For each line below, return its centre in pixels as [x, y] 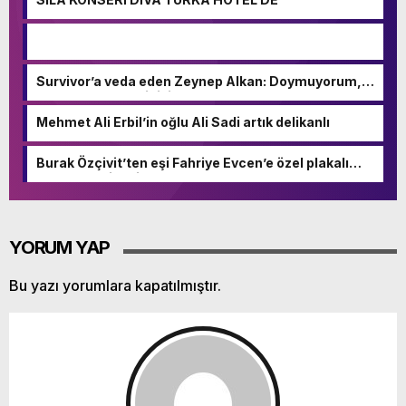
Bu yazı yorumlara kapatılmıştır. [115, 285]
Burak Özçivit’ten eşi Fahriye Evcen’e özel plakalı [193, 162]
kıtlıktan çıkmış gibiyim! [112, 96]
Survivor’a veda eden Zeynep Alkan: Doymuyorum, [199, 81]
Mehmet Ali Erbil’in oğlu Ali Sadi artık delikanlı [183, 121]
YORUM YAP [60, 247]
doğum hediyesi [88, 178]
